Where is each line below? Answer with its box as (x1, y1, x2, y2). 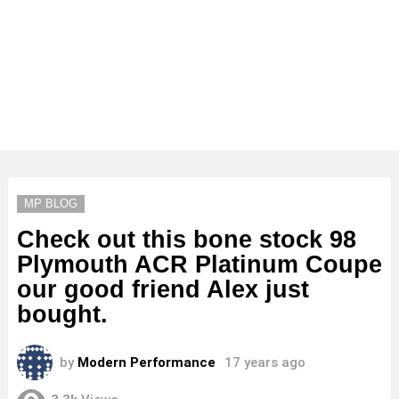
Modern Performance (77, 354, 216, 370)
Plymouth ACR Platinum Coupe (17, 250, 382, 278)
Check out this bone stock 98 (17, 225, 356, 253)
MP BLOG (24, 196, 77, 210)
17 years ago (224, 354, 305, 370)
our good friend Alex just (17, 275, 309, 303)
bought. (17, 300, 108, 328)
